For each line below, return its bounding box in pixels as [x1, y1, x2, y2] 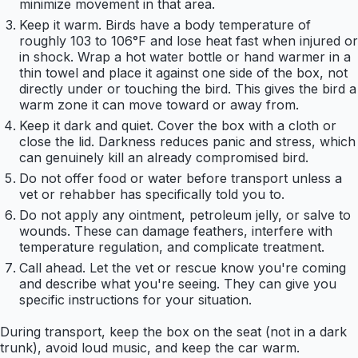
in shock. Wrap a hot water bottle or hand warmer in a [19, 49, 351, 66]
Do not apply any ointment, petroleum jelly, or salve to [19, 207, 351, 224]
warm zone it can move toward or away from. [19, 97, 299, 113]
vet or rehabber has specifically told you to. [19, 186, 284, 203]
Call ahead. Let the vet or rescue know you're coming [19, 260, 346, 276]
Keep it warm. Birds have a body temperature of [19, 17, 311, 34]
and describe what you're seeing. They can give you [19, 276, 336, 292]
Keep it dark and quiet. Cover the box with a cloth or [19, 117, 336, 134]
